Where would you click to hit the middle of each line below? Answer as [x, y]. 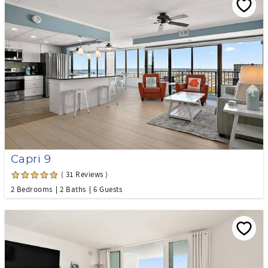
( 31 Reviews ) [85, 174]
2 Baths [73, 189]
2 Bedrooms [32, 189]
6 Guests [108, 189]
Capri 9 [31, 159]
